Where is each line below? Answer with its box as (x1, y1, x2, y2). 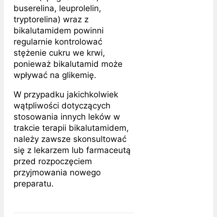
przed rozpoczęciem (14, 156, 92, 166)
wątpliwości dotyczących (14, 100, 110, 110)
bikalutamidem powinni (14, 25, 104, 35)
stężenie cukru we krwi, (14, 47, 105, 58)
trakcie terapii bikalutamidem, (14, 123, 129, 133)
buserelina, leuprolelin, (14, 3, 101, 13)
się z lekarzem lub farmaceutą (14, 145, 131, 155)
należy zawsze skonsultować (14, 134, 126, 144)
